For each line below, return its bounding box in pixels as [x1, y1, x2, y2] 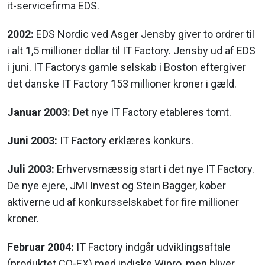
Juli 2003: [7, 163, 54, 176]
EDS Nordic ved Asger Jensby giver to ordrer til [34, 28, 254, 41]
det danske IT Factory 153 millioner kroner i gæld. [7, 77, 237, 91]
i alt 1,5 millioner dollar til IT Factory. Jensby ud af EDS [7, 44, 256, 57]
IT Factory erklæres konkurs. [57, 134, 193, 147]
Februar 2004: [7, 241, 74, 254]
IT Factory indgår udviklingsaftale [74, 241, 231, 254]
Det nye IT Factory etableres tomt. [70, 106, 231, 119]
